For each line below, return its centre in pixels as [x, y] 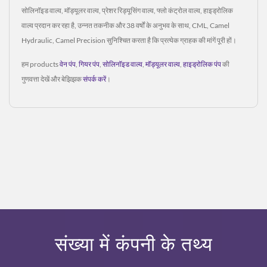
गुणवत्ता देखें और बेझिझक [52, 79]
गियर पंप [89, 64]
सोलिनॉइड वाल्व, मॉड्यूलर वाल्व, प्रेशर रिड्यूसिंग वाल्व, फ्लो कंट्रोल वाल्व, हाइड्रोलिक [127, 10]
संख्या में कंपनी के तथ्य [133, 244]
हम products [41, 64]
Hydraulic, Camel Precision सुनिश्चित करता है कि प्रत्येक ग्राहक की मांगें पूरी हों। [129, 40]
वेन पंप [68, 64]
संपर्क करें [94, 79]
